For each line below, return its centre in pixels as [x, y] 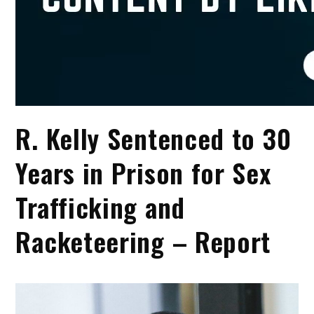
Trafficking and [100, 207]
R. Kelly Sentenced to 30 [153, 138]
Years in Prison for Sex [143, 172]
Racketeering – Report [143, 241]
